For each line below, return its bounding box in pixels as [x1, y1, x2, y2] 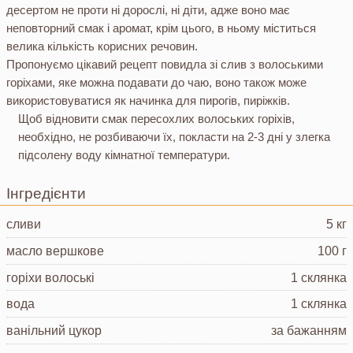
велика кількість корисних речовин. [6, 39, 198, 53]
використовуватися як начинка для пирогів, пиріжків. [6, 93, 290, 107]
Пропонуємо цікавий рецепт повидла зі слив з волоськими [6, 57, 323, 71]
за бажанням [271, 323, 347, 337]
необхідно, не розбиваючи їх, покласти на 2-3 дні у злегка [17, 129, 330, 143]
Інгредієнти [6, 184, 86, 202]
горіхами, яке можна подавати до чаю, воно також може [6, 75, 307, 89]
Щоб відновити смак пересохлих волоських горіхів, [17, 111, 295, 125]
